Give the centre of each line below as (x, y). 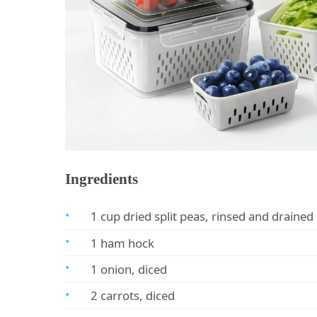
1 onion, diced (129, 269)
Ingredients (102, 178)
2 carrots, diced (133, 296)
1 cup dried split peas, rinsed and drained (202, 217)
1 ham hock (122, 243)
